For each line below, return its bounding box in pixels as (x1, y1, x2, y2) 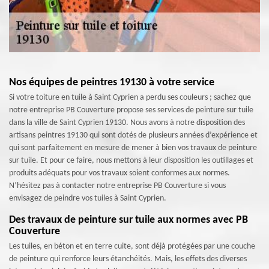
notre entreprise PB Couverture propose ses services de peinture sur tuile (9, 106, 253, 115)
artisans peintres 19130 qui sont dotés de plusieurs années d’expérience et (9, 131, 258, 140)
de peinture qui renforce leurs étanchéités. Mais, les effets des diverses (9, 255, 247, 264)
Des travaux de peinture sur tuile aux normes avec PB (9, 214, 248, 226)
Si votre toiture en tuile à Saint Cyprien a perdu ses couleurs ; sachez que (9, 93, 251, 102)
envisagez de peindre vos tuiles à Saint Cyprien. (9, 194, 166, 203)
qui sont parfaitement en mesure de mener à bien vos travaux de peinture (9, 144, 257, 153)
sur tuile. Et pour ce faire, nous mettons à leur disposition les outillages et (9, 156, 253, 165)
